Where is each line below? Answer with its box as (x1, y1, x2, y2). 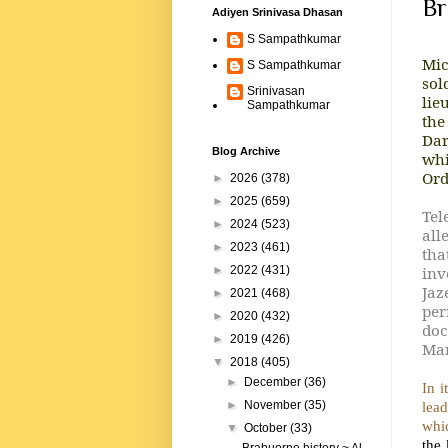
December (244, 375, 305, 390)
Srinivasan (247, 84, 305, 99)
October (244, 421, 291, 436)
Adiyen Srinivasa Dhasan (212, 6, 343, 19)
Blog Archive (212, 145, 280, 158)
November (244, 398, 305, 413)
